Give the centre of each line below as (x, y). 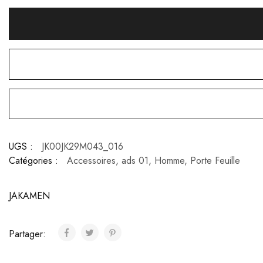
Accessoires (91, 161)
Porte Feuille (215, 161)
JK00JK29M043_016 (82, 147)
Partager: (29, 234)
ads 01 (135, 161)
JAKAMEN (29, 196)
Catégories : (33, 161)
